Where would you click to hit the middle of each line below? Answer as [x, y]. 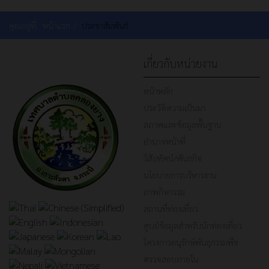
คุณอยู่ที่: [26, 26]
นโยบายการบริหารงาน [180, 175]
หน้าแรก [56, 26]
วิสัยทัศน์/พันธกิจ [173, 158]
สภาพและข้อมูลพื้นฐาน [183, 125]
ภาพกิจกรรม [164, 192]
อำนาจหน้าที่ [165, 141]
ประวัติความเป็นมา [175, 108]
